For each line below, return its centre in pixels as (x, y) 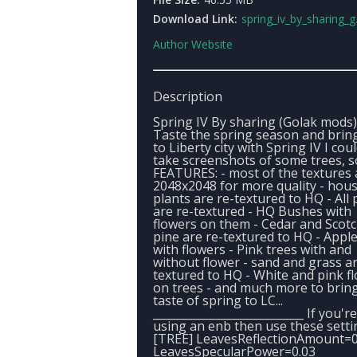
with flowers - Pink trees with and (252, 249)
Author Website (193, 44)
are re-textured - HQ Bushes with (252, 211)
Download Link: (195, 19)
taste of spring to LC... (218, 300)
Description (188, 96)
